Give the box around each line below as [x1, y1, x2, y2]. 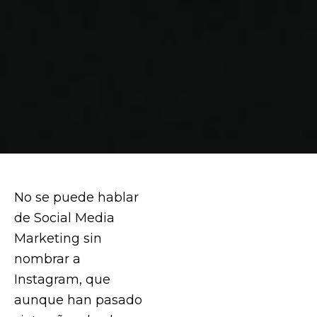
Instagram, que [14, 271, 110, 287]
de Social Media [14, 209, 115, 225]
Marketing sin [14, 230, 102, 246]
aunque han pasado [14, 292, 142, 307]
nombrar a [14, 250, 81, 266]
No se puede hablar [14, 189, 139, 204]
